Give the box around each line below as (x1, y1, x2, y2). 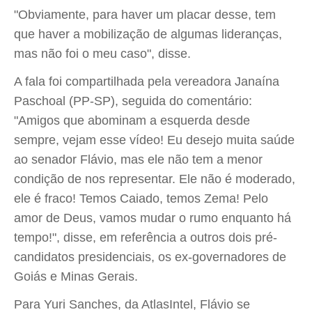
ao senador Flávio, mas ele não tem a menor (14, 153, 263, 166)
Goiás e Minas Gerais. (14, 270, 138, 283)
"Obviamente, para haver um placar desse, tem (14, 8, 276, 22)
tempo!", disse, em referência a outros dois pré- (14, 231, 277, 244)
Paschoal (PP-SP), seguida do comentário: (14, 94, 252, 108)
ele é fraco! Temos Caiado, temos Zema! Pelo (14, 192, 268, 205)
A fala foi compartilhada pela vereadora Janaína (14, 75, 279, 88)
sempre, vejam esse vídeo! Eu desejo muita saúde (14, 133, 295, 147)
